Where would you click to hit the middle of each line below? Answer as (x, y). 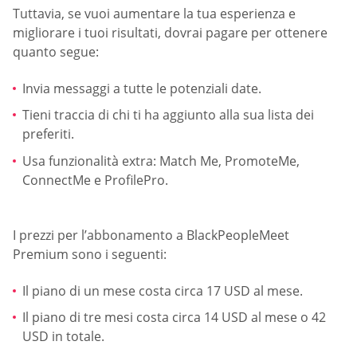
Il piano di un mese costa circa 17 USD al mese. (163, 290)
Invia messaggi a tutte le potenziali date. (142, 88)
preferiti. (48, 134)
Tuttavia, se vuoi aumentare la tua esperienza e (154, 14)
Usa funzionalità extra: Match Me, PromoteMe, (161, 161)
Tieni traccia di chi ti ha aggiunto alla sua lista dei (168, 115)
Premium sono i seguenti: (90, 255)
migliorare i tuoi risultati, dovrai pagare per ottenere (170, 33)
